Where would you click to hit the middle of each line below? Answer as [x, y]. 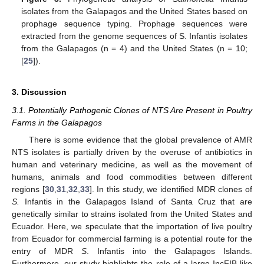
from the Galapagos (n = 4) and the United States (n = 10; [134, 48]
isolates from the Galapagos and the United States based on [134, 11]
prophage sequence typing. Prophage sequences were [134, 23]
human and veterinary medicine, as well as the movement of [132, 164]
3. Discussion [39, 92]
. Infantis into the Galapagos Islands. [169, 251]
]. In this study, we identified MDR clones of [171, 189]
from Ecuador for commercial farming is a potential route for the [132, 238]
